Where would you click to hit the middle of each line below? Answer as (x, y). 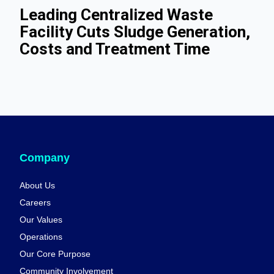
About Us (37, 186)
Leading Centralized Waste (116, 15)
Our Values (41, 220)
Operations (41, 237)
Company (45, 157)
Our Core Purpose (55, 254)
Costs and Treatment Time (115, 49)
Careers (35, 203)
